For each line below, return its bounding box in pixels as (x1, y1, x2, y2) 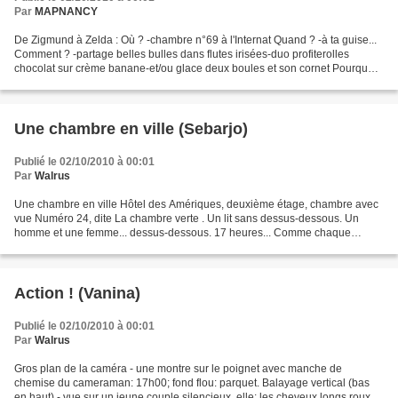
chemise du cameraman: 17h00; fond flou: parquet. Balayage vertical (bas (14, 377, 370, 390)
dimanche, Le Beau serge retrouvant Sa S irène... (14, 241, 251, 254)
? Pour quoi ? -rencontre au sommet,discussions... (14, 76, 255, 90)
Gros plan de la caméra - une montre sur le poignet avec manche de (14, 362, 342, 376)
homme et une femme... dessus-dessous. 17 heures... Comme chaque (14, 227, 351, 240)
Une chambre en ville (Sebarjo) (179, 120, 248, 139)
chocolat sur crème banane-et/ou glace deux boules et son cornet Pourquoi (14, 62, 377, 76)
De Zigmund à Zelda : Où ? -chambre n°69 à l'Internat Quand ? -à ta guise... (14, 34, 377, 47)
